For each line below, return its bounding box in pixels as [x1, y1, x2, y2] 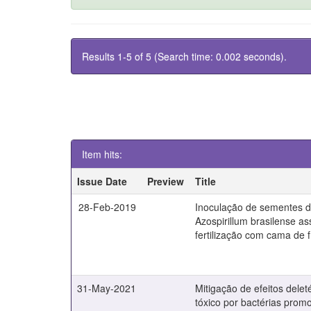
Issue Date [77, 174, 128, 188]
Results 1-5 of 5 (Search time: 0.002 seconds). [82, 49, 287, 63]
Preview [147, 174, 185, 188]
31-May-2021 [77, 281, 137, 295]
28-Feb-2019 [78, 200, 137, 214]
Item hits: [82, 147, 122, 161]
